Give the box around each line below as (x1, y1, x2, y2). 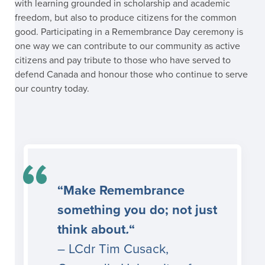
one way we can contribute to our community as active (15, 40, 240, 53)
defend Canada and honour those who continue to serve (15, 69, 248, 81)
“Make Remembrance (57, 182, 185, 198)
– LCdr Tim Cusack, (57, 241, 169, 257)
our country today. (15, 83, 89, 95)
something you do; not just (57, 202, 217, 218)
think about (57, 221, 125, 237)
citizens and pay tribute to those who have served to (15, 54, 231, 67)
